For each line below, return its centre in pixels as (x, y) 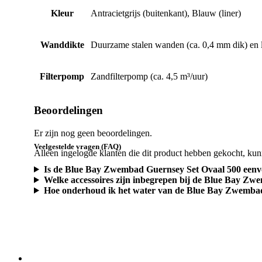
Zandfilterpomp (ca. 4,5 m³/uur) (149, 77)
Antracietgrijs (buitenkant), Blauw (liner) (166, 13)
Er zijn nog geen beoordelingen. (93, 133)
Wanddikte (62, 45)
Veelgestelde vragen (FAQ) (77, 146)
